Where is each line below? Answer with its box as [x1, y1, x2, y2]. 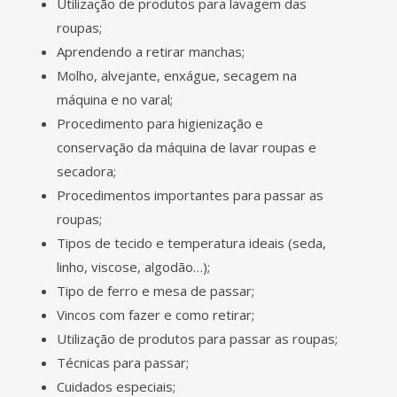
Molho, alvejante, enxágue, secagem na [57, 66, 297, 84]
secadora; [57, 161, 116, 180]
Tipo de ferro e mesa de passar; [57, 281, 254, 300]
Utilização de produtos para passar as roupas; [57, 329, 338, 347]
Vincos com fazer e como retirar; [57, 305, 254, 323]
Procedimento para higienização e [57, 113, 263, 132]
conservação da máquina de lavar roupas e [57, 137, 316, 156]
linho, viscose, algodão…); [57, 257, 210, 276]
